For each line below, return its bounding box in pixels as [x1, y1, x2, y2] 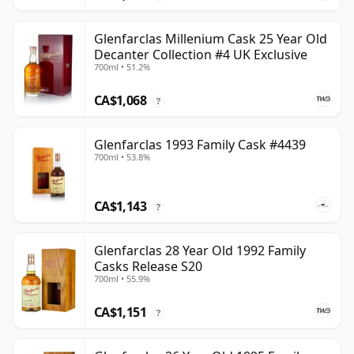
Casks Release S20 [94, 258, 202, 276]
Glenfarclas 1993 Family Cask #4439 [94, 136, 306, 154]
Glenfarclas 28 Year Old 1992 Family [94, 242, 306, 260]
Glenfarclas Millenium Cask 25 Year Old [94, 30, 327, 48]
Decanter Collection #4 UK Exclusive [94, 46, 307, 64]
